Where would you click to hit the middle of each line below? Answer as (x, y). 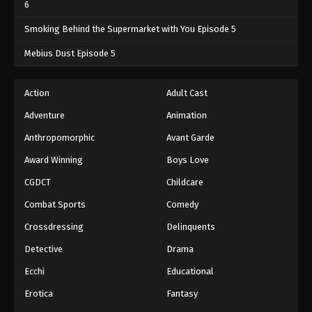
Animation (187, 116)
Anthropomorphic (60, 138)
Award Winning (54, 160)
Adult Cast (187, 93)
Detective (44, 249)
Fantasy (182, 294)
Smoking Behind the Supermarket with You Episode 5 (130, 29)
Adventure (45, 116)
